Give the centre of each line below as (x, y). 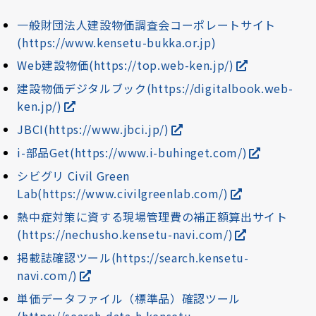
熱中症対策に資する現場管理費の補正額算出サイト (152, 217)
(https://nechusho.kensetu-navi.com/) (125, 235)
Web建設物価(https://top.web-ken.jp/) (126, 65)
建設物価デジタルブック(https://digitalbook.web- (155, 89)
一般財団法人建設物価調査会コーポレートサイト (147, 25)
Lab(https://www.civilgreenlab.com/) (123, 194)
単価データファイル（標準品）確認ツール (129, 299)
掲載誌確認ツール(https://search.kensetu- (133, 258)
